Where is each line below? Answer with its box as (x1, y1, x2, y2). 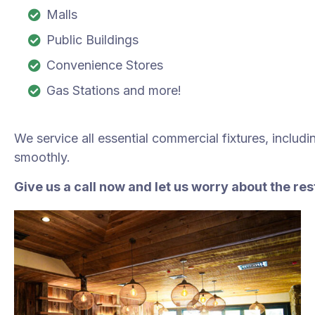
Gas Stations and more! (46, 82, 182, 98)
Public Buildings (46, 32, 139, 47)
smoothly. (14, 149, 71, 165)
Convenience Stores (46, 57, 164, 72)
